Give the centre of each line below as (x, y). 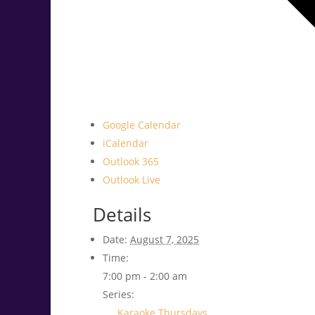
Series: (118, 295)
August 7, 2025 (165, 240)
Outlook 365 (131, 162)
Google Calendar (142, 125)
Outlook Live (131, 180)
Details (122, 215)
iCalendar (126, 143)
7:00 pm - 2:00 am (145, 276)
